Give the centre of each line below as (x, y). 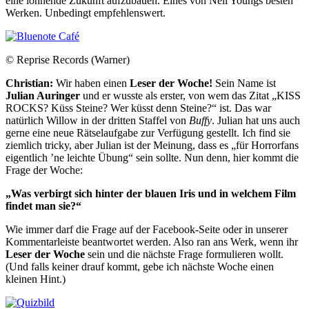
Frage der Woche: (44, 170)
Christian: (29, 83)
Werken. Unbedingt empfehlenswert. (86, 12)
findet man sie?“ (43, 206)
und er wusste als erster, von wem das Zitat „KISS (190, 95)
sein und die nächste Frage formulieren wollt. (184, 254)
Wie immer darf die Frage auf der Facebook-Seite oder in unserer (147, 229)
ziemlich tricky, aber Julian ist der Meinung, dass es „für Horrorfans (152, 145)
